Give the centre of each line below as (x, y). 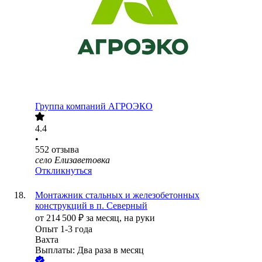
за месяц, (105, 218)
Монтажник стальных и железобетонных (117, 195)
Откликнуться (63, 171)
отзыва (65, 150)
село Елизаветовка (73, 160)
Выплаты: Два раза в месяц (89, 250)
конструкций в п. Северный (91, 206)
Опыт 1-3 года (64, 229)
